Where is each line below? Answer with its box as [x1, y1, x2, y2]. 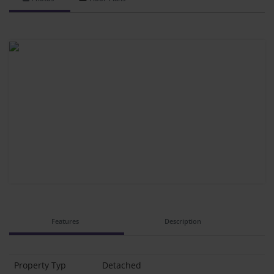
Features [51, 217, 80, 226]
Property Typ [14, 259, 66, 272]
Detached [102, 259, 141, 272]
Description [164, 217, 201, 226]
